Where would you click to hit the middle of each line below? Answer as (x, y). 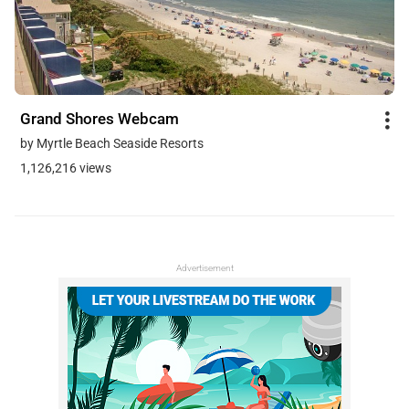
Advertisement (204, 267)
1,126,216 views (66, 168)
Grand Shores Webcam (100, 119)
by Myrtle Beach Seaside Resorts (112, 143)
